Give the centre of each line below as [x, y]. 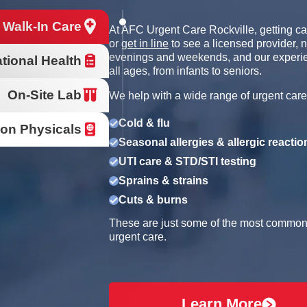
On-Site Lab [45, 95]
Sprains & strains [163, 180]
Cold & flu [144, 123]
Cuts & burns [153, 199]
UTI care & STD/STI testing [187, 161]
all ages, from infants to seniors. [185, 71]
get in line [145, 43]
